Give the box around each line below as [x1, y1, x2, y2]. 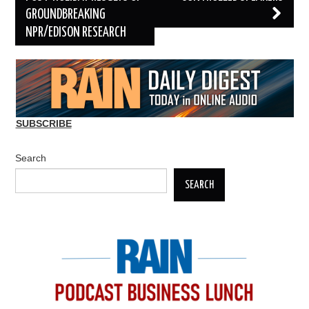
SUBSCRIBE [15, 118, 72, 130]
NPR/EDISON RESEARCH [26, 26, 127, 40]
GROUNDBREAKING [26, 8, 106, 22]
